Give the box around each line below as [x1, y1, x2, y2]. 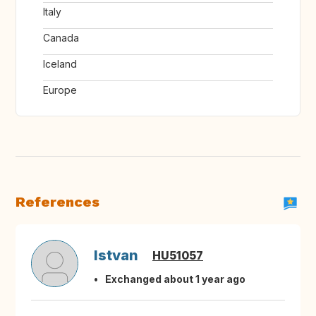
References [16, 193, 99, 211]
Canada [43, 32, 79, 44]
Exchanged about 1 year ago [105, 273, 245, 286]
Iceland [43, 58, 77, 71]
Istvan [94, 247, 138, 265]
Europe [43, 84, 77, 97]
